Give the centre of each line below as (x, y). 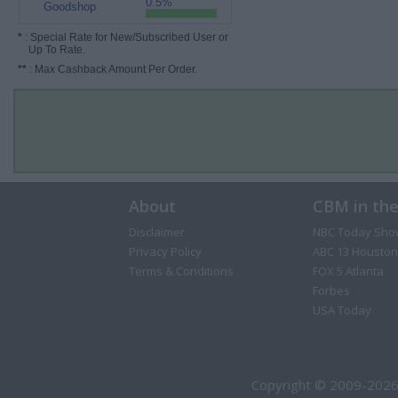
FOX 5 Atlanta (348, 271)
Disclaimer (156, 232)
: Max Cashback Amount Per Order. (112, 69)
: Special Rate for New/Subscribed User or (125, 37)
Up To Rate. (52, 50)
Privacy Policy (165, 251)
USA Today (342, 310)
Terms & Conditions (181, 271)
